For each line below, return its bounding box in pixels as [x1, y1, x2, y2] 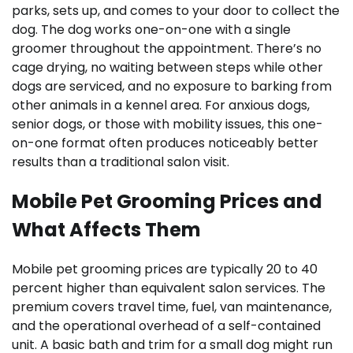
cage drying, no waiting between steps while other [12, 58, 323, 76]
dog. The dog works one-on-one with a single [12, 20, 291, 39]
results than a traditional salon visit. [12, 152, 229, 171]
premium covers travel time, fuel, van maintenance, [12, 297, 332, 316]
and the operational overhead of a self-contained [12, 316, 321, 335]
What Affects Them [12, 216, 201, 243]
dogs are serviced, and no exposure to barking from [12, 76, 332, 95]
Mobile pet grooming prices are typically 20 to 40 [12, 259, 318, 278]
